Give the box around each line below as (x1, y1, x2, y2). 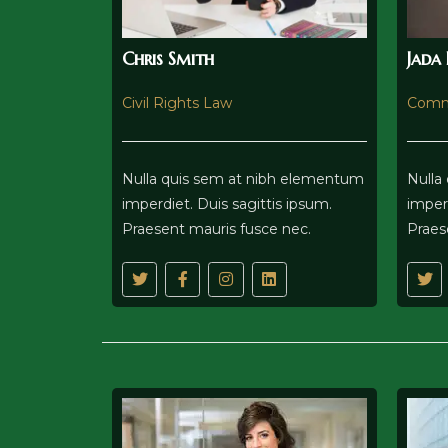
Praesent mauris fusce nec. (122, 219, 311, 238)
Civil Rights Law (122, 93, 232, 112)
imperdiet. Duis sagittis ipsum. (122, 194, 332, 213)
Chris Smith (122, 46, 214, 70)
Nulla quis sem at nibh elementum (122, 169, 364, 188)
